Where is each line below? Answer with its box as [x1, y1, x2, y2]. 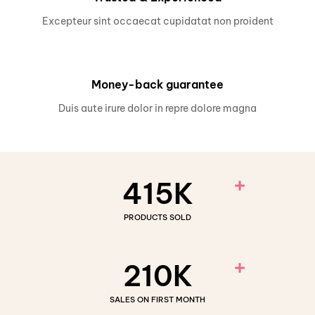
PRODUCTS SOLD [124, 212, 191, 222]
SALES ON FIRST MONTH [110, 294, 205, 304]
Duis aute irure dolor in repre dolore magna [58, 101, 257, 115]
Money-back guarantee [91, 77, 224, 91]
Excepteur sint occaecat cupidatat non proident [41, 14, 274, 27]
